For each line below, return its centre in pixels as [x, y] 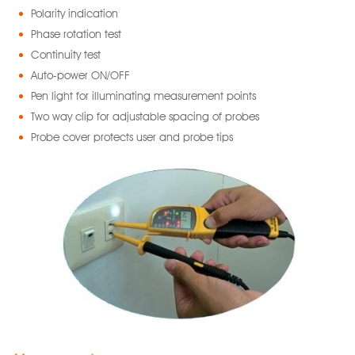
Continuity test [65, 55]
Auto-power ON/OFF [80, 75]
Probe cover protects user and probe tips [132, 137]
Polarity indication [74, 13]
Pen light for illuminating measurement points [143, 96]
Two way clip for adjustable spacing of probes [145, 116]
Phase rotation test [76, 34]
